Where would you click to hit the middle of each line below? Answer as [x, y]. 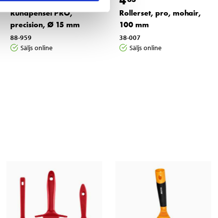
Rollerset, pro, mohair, [160, 13]
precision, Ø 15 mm [45, 25]
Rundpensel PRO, [41, 13]
